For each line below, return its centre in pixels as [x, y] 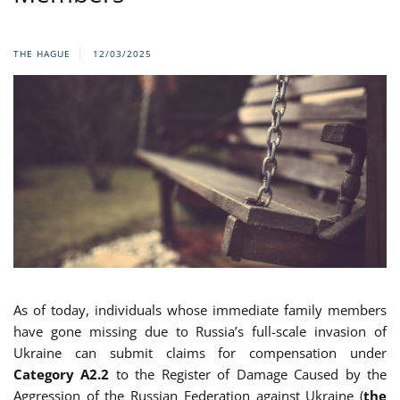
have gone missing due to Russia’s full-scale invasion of [200, 332]
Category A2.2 [65, 375]
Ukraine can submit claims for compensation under [200, 353]
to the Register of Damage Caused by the [251, 375]
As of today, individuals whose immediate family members [200, 310]
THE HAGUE [42, 54]
